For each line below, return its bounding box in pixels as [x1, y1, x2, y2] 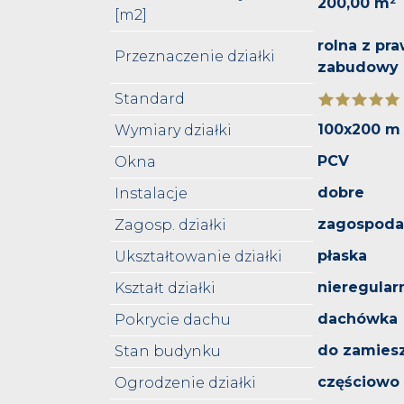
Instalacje [115, 185, 188, 203]
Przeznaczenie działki [115, 48, 276, 66]
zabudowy [317, 59, 399, 77]
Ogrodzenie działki [115, 374, 257, 392]
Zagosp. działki [115, 216, 227, 234]
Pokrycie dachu [115, 311, 232, 329]
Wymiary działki [115, 122, 233, 140]
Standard [115, 90, 186, 108]
